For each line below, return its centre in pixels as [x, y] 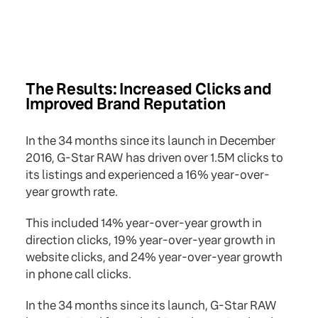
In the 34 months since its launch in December [150, 141]
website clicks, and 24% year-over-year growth [154, 258]
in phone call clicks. [78, 275]
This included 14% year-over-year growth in [144, 224]
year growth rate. [72, 192]
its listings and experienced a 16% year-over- [148, 175]
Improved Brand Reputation [126, 104]
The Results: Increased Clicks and [149, 89]
